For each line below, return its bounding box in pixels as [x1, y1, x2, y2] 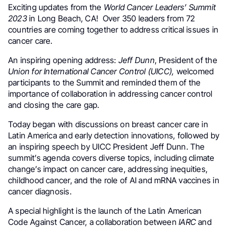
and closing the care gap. [8, 100, 100, 110]
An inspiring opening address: [8, 55, 119, 66]
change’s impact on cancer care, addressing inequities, [8, 164, 208, 175]
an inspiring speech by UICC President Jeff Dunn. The [8, 141, 205, 152]
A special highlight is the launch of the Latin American [8, 206, 202, 216]
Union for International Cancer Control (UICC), [8, 66, 175, 77]
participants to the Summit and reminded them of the [8, 77, 201, 88]
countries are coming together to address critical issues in [8, 24, 219, 35]
